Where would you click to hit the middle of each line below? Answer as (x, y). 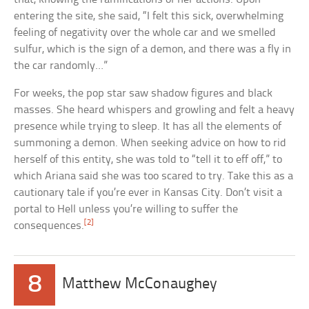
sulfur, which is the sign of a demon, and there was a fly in (153, 50)
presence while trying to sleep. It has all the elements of (148, 127)
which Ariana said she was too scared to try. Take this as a (154, 177)
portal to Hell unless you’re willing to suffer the (126, 210)
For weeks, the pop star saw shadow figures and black (143, 94)
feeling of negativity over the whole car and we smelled (145, 33)
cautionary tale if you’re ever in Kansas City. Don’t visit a (148, 193)
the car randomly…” (61, 66)
